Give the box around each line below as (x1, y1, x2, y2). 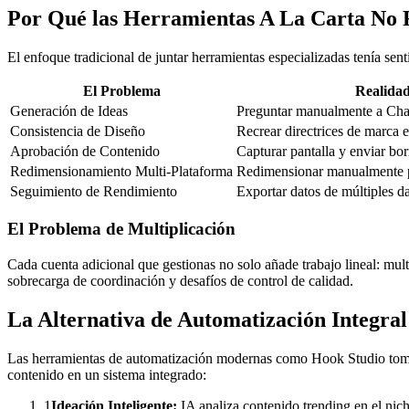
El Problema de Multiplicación (7, 219, 236, 239)
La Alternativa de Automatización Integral (7, 307, 407, 331)
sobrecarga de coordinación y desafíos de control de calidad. (7, 273, 353, 289)
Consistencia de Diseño (10, 122, 145, 139)
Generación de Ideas (10, 102, 128, 119)
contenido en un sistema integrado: (7, 366, 206, 383)
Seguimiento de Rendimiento (10, 183, 177, 199)
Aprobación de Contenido (10, 142, 160, 159)
